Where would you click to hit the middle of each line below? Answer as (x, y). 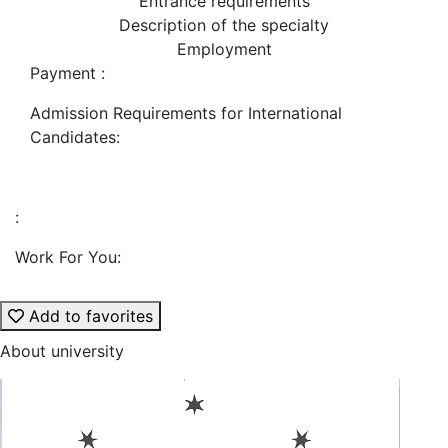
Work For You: (68, 257)
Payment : (67, 73)
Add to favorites (88, 316)
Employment (224, 49)
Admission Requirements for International (186, 113)
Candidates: (75, 137)
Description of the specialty (224, 25)
